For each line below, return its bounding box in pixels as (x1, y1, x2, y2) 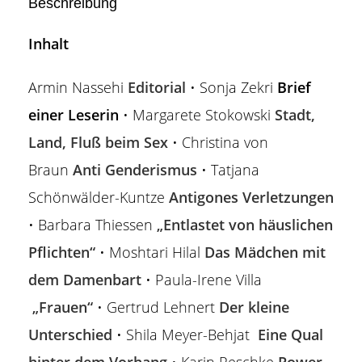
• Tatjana (197, 160, 259, 179)
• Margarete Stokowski (119, 105, 275, 124)
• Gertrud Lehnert (93, 297, 219, 317)
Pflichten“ (28, 242, 95, 262)
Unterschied (28, 325, 112, 344)
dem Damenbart (28, 270, 141, 289)
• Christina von (168, 133, 268, 152)
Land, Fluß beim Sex (28, 133, 168, 152)
